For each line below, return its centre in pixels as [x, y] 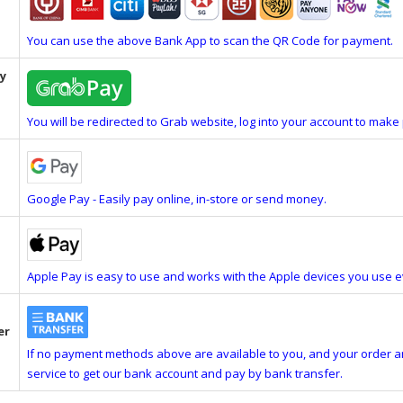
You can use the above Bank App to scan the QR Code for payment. [210, 40]
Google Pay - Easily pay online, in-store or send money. [176, 199]
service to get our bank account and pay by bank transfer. [184, 373]
